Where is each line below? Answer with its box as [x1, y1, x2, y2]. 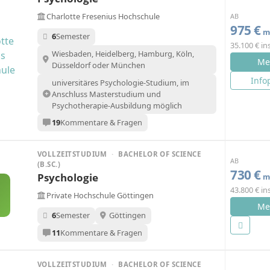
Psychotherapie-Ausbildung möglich [51, 99, 182, 111]
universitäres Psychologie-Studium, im [51, 77, 189, 88]
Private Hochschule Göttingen [46, 190, 154, 201]
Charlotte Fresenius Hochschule [46, 11, 160, 22]
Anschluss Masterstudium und [51, 88, 161, 99]
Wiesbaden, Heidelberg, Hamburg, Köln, [51, 48, 194, 60]
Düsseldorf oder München [51, 60, 145, 71]
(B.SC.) [37, 160, 61, 169]
